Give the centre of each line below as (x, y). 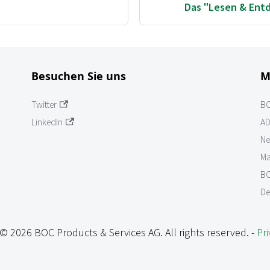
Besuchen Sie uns (79, 76)
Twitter (44, 105)
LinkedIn (47, 122)
